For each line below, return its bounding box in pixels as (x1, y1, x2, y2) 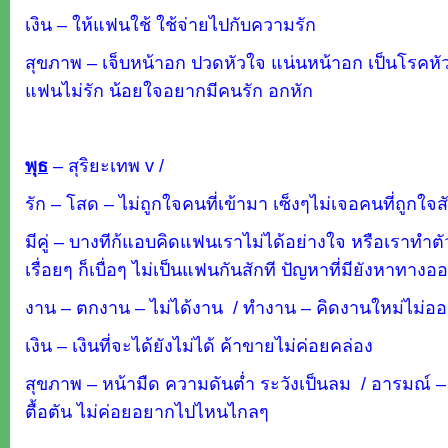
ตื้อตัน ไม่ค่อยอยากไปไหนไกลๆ (25, 401, 269, 422)
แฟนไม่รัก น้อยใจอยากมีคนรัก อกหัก (25, 80, 313, 101)
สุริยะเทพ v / (68, 155, 164, 176)
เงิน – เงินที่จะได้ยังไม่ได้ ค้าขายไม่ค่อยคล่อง (25, 335, 373, 356)
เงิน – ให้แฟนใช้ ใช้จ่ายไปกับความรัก (25, 14, 316, 35)
